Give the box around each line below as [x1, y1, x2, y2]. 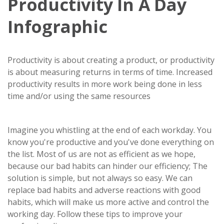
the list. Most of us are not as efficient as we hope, [7, 148, 195, 159]
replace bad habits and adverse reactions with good [7, 184, 200, 195]
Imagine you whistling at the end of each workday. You [7, 124, 211, 135]
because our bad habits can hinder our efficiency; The [7, 160, 207, 171]
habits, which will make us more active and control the [7, 196, 209, 207]
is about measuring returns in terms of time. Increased [7, 66, 212, 77]
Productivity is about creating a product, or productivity [7, 54, 214, 65]
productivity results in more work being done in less [7, 78, 202, 89]
